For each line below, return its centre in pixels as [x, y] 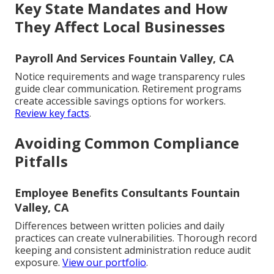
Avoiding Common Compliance [127, 143]
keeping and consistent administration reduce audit [133, 250]
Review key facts [52, 113]
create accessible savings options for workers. [120, 101]
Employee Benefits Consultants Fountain [127, 193]
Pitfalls [41, 161]
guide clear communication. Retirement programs [128, 89]
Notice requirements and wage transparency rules [130, 77]
